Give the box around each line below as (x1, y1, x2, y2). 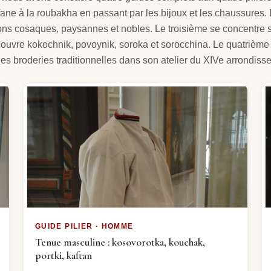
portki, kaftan (34, 249, 92, 262)
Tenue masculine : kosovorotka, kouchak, (34, 235, 205, 249)
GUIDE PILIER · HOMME (34, 222, 134, 230)
